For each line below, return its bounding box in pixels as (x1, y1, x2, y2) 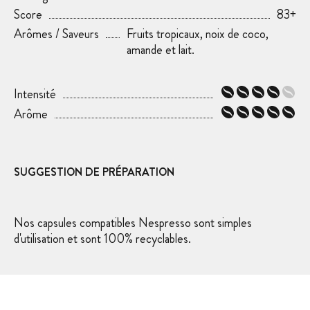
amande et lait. (127, 40, 195, 59)
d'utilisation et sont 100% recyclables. (14, 229, 194, 248)
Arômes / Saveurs (14, 24, 99, 43)
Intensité (14, 84, 56, 103)
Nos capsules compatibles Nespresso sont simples (14, 213, 252, 232)
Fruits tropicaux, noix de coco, (127, 24, 269, 43)
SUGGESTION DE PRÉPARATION (14, 163, 174, 180)
